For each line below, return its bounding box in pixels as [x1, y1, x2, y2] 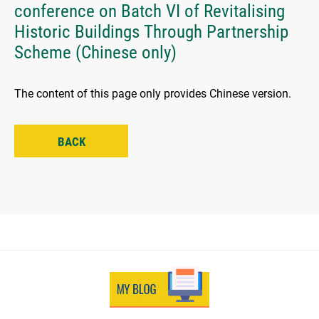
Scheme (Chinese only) [14, 42, 177, 63]
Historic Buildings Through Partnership [14, 21, 288, 43]
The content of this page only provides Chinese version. [14, 87, 291, 101]
